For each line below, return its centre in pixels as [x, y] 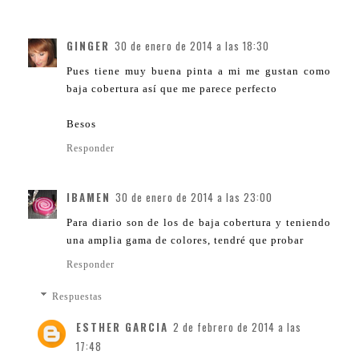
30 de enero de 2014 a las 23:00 [194, 197]
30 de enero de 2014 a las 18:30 [192, 45]
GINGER [88, 45]
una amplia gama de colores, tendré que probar [185, 240]
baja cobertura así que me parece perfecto [172, 88]
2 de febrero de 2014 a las [237, 327]
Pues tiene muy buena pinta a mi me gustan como [199, 71]
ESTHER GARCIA [122, 327]
